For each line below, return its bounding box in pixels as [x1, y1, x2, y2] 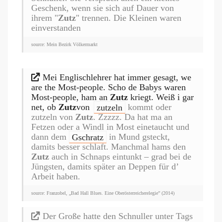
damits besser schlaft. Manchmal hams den [31, 142, 186, 152]
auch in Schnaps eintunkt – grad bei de [49, 152, 191, 162]
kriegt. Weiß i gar [128, 92, 194, 103]
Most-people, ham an [31, 92, 110, 103]
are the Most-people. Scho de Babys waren [31, 82, 186, 93]
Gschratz [71, 132, 104, 142]
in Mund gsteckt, [106, 132, 170, 142]
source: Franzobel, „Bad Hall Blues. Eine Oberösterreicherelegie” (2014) [31, 190, 174, 196]
